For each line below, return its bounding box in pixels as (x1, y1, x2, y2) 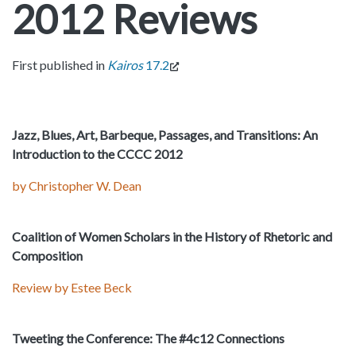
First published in (12, 57, 107, 73)
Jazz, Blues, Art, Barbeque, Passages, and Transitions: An (12, 127, 318, 143)
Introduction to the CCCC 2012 (12, 146, 183, 162)
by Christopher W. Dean (12, 178, 141, 194)
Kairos (107, 57, 143, 73)
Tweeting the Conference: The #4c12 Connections (12, 331, 284, 346)
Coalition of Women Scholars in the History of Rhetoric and (12, 229, 332, 245)
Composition (12, 248, 83, 264)
